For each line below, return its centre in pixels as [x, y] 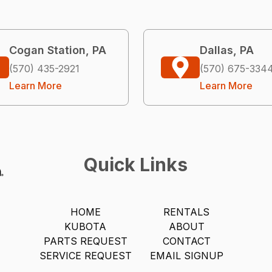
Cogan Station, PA [58, 50]
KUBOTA [86, 226]
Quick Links [136, 164]
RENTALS [187, 212]
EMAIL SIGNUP [186, 255]
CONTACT [186, 241]
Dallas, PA [227, 50]
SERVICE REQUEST [85, 255]
